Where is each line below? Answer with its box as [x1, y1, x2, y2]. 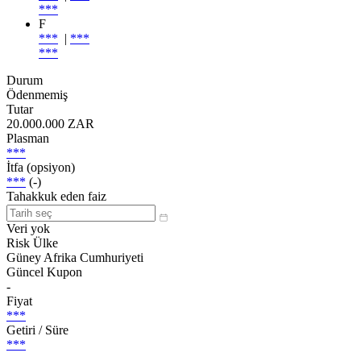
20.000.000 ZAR [6, 116, 94, 131]
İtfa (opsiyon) [6, 160, 75, 174]
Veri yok [6, 221, 50, 235]
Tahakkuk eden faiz [6, 189, 106, 203]
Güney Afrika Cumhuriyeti [6, 250, 143, 264]
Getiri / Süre [6, 322, 68, 337]
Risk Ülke [6, 235, 58, 250]
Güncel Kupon [6, 264, 82, 279]
